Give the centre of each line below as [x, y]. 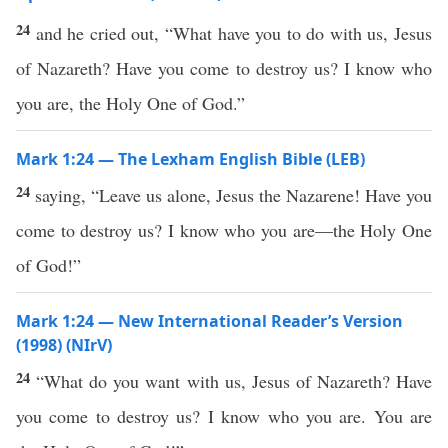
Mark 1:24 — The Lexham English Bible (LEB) [190, 159]
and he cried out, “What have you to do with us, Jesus [234, 33]
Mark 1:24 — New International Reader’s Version [209, 321]
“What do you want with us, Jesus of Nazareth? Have [234, 381]
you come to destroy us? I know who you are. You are [224, 416]
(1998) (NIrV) [64, 345]
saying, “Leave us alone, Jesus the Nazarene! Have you [233, 195]
